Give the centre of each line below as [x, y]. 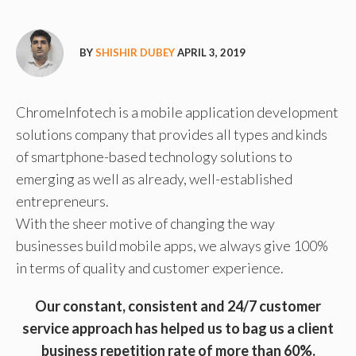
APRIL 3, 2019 [210, 52]
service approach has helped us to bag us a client [178, 328]
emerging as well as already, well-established [154, 179]
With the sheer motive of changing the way [145, 223]
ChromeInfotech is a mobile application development [177, 112]
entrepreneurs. [62, 201]
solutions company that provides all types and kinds [172, 134]
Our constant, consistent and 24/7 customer [178, 306]
